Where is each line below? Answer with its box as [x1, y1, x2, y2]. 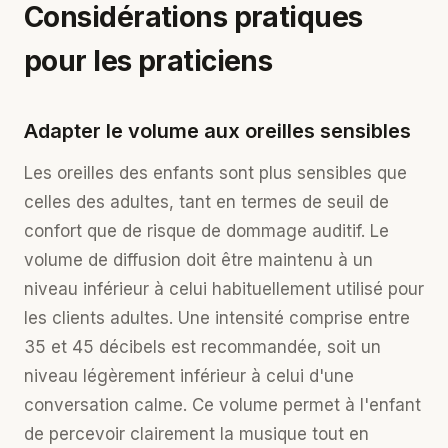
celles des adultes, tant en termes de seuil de [24, 192, 389, 212]
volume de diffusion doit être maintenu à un [24, 250, 373, 270]
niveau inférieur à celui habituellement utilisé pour [24, 279, 424, 299]
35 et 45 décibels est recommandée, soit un [24, 337, 381, 357]
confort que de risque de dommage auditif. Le [24, 221, 389, 241]
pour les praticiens [24, 44, 273, 78]
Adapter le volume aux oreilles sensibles [24, 119, 411, 143]
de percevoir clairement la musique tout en [24, 424, 369, 444]
